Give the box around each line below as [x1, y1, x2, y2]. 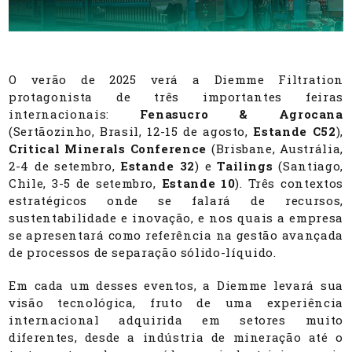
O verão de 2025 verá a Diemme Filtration [9, 71, 343, 87]
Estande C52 [253, 123, 336, 139]
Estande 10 [161, 174, 236, 191]
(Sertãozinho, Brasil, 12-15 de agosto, [9, 123, 254, 139]
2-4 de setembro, [9, 157, 121, 174]
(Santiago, [273, 157, 343, 174]
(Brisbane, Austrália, [206, 140, 343, 156]
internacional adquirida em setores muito [9, 311, 343, 328]
